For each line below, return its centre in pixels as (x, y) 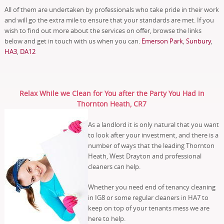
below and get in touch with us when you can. (73, 41)
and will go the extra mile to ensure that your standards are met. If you (109, 20)
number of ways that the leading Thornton (151, 145)
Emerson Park (162, 41)
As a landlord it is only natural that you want (153, 124)
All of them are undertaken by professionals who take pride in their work (111, 9)
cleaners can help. (114, 166)
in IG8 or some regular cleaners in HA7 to (148, 197)
